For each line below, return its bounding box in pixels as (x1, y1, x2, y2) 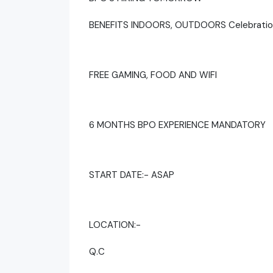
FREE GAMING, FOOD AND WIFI (89, 68, 217, 81)
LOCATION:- (89, 218, 141, 231)
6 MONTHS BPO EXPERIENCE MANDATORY (89, 118, 266, 131)
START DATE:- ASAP (89, 168, 177, 181)
